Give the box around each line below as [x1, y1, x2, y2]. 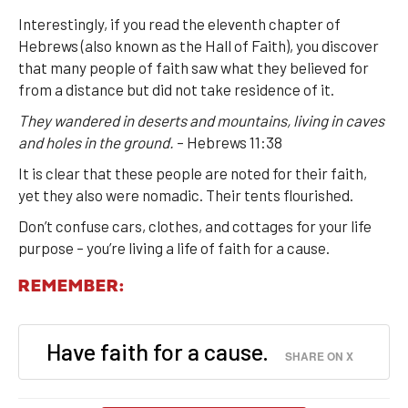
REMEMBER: [18, 279, 125, 297]
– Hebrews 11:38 [174, 132, 282, 151]
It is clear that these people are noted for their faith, [18, 163, 367, 182]
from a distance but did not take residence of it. [18, 79, 334, 98]
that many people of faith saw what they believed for [18, 57, 369, 76]
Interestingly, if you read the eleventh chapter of [18, 14, 341, 33]
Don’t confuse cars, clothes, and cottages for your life [18, 216, 372, 235]
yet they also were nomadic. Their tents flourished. [18, 185, 353, 204]
